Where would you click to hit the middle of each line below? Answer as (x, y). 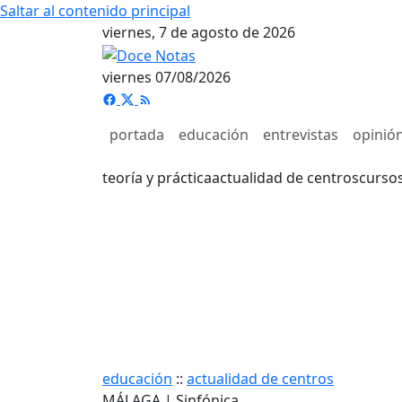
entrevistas (301, 134)
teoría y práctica (157, 177)
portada (137, 134)
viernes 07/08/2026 (166, 77)
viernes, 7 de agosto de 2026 (199, 32)
